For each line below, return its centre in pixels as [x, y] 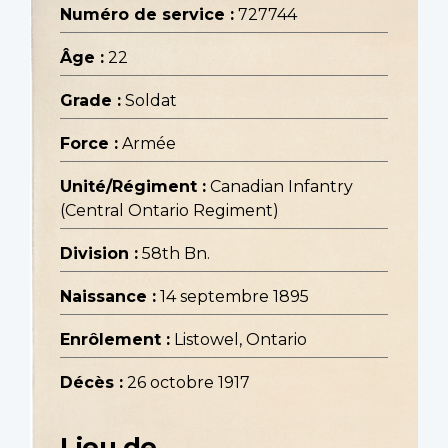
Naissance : [108, 297]
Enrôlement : [115, 340]
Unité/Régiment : [133, 187]
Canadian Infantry [281, 187]
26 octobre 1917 [188, 383]
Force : [89, 144]
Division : [99, 254]
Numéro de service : [147, 15]
